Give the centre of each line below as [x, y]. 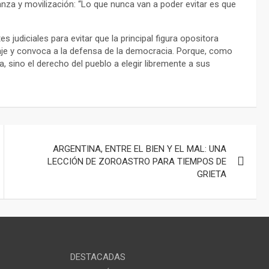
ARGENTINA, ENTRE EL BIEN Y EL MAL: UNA [140, 149]
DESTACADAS [98, 257]
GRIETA [212, 174]
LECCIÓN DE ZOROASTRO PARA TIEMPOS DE [137, 161]
